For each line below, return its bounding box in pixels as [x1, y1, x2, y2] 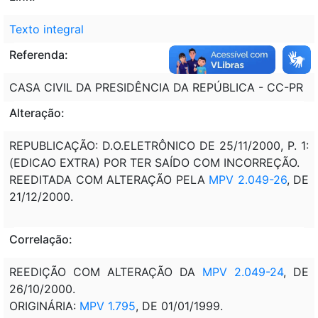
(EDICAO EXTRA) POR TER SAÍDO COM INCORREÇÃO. [9, 155, 300, 170]
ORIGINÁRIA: [9, 298, 79, 313]
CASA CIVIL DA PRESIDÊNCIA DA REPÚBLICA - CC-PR [9, 79, 303, 94]
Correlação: [9, 231, 72, 246]
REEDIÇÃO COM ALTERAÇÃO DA [9, 264, 202, 279]
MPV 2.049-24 [202, 264, 283, 279]
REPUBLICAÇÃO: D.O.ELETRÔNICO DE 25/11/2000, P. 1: [9, 138, 309, 153]
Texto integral [9, 21, 84, 36]
